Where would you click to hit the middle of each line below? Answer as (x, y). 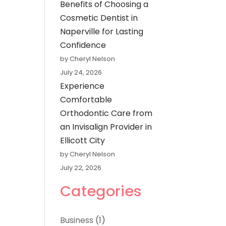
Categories (101, 191)
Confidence (83, 45)
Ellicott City (83, 141)
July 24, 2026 (81, 73)
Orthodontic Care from (106, 114)
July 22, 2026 (81, 168)
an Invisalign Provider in (106, 127)
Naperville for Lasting (102, 32)
